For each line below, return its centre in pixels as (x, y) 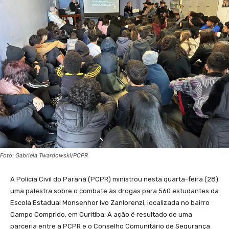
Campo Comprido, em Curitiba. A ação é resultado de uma (101, 215)
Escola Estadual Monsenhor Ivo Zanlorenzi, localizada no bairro (110, 203)
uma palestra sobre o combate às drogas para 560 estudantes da (114, 191)
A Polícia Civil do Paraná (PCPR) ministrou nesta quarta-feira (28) (114, 179)
